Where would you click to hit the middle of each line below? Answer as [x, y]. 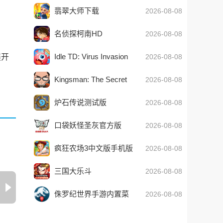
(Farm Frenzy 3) [81, 164]
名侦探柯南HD [78, 34]
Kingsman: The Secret [91, 79]
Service [67, 95]
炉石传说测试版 [80, 102]
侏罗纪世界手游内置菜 [92, 194]
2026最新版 [73, 141]
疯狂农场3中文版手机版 [94, 148]
